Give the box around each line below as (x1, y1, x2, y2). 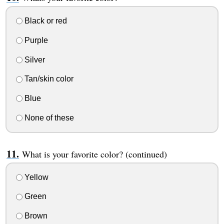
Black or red (22, 16, 67, 25)
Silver (22, 55, 45, 64)
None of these (22, 113, 74, 122)
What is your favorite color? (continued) (21, 147, 167, 160)
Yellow (22, 172, 48, 181)
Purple (22, 35, 48, 44)
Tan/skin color (22, 74, 73, 83)
